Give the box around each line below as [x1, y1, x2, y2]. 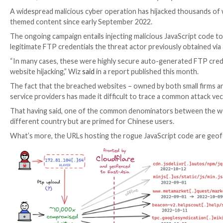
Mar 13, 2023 [18, 102, 69, 113]
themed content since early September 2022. [12, 133, 191, 144]
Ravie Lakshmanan [75, 102, 146, 113]
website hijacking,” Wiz [12, 195, 103, 206]
